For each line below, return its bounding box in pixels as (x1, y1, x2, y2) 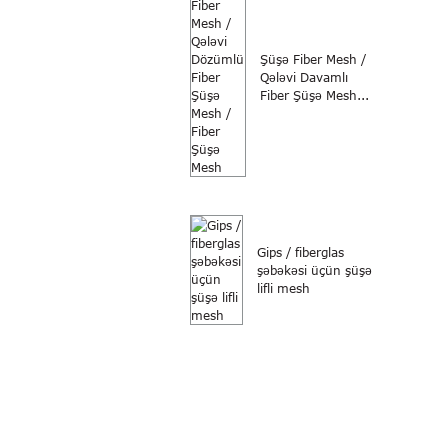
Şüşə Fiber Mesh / (260, 52, 366, 67)
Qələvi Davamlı (260, 70, 348, 85)
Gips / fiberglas (257, 245, 344, 260)
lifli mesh (257, 281, 310, 296)
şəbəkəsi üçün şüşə (257, 263, 372, 278)
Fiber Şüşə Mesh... (260, 88, 369, 103)
